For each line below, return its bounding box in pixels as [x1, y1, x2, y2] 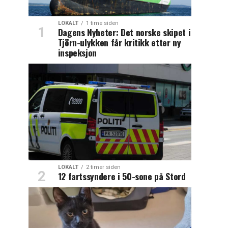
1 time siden [85, 20, 119, 27]
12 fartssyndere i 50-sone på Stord [58, 169, 186, 183]
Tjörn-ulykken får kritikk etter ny [58, 36, 181, 49]
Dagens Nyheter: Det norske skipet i [58, 25, 191, 39]
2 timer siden [85, 164, 121, 171]
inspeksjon [58, 46, 97, 60]
